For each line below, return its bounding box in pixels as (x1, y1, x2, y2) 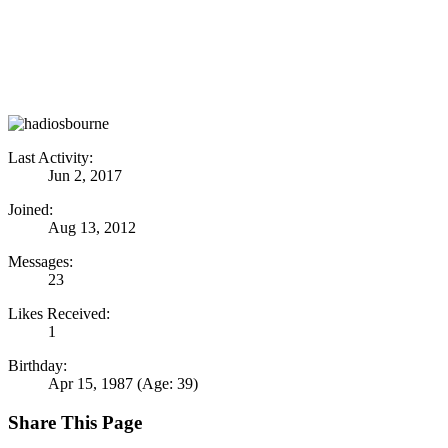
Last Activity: (8, 149, 93, 167)
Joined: (8, 201, 53, 219)
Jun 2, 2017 (48, 167, 122, 185)
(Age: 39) (137, 375, 198, 393)
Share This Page (8, 411, 142, 433)
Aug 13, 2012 (48, 219, 136, 237)
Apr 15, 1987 (48, 375, 133, 393)
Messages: (8, 253, 73, 271)
